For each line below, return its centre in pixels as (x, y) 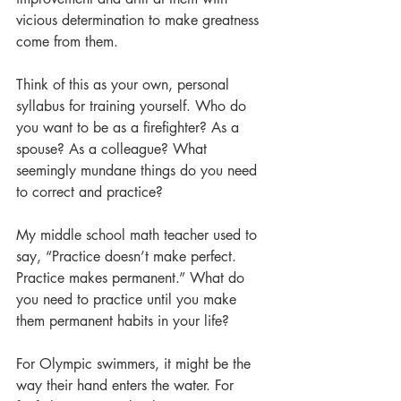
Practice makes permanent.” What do (132, 278)
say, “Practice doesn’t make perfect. (128, 256)
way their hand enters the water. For (127, 385)
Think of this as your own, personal (125, 85)
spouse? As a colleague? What (114, 149)
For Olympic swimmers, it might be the (136, 364)
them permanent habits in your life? (125, 321)
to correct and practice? (90, 192)
